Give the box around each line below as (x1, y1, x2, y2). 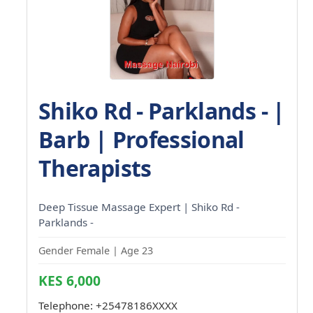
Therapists (38, 152, 152, 183)
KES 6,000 (38, 270, 101, 290)
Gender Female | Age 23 (38, 243, 153, 257)
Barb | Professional (38, 124, 245, 154)
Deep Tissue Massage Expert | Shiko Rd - (38, 199, 240, 214)
